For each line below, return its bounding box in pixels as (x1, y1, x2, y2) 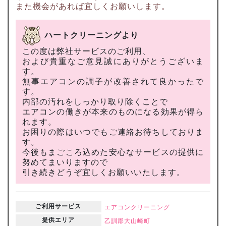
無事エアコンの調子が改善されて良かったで (22, 77, 204, 86)
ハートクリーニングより (44, 30, 139, 39)
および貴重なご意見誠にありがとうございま (22, 56, 204, 66)
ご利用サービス (35, 203, 82, 210)
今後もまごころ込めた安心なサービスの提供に (22, 147, 204, 156)
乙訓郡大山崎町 (104, 217, 150, 225)
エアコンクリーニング (104, 204, 170, 211)
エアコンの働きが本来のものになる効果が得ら (22, 107, 204, 116)
